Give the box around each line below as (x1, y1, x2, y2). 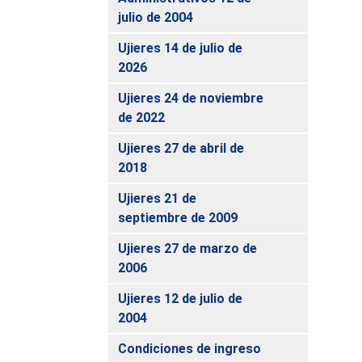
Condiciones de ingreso (118, 340, 262, 356)
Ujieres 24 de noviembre (118, 90, 264, 106)
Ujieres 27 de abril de (118, 140, 245, 156)
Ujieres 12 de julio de (118, 290, 243, 306)
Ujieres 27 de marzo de (118, 240, 258, 256)
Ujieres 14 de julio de (118, 40, 243, 56)
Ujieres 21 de (118, 190, 197, 206)
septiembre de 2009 (118, 209, 238, 225)
